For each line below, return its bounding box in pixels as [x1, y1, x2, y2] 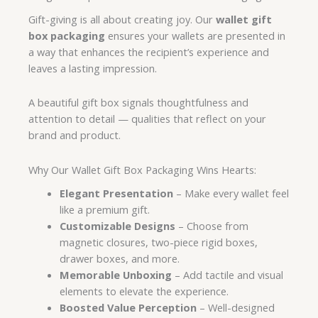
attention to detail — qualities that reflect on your [28, 111, 266, 126]
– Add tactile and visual [171, 267, 283, 282]
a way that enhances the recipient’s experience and [28, 44, 269, 59]
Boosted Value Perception [59, 300, 197, 314]
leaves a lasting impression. [28, 60, 157, 75]
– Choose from [175, 218, 248, 233]
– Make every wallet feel [172, 185, 289, 200]
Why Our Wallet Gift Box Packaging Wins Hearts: [28, 162, 256, 177]
